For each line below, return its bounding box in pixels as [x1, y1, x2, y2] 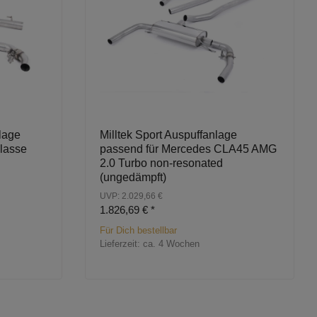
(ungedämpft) [100, 171, 166, 184]
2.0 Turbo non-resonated [100, 157, 223, 170]
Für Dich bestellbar [100, 225, 177, 236]
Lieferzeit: [100, 238, 143, 250]
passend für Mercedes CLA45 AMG [100, 143, 277, 156]
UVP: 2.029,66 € [100, 191, 163, 202]
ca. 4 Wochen [143, 238, 200, 250]
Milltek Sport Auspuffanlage [100, 129, 237, 142]
